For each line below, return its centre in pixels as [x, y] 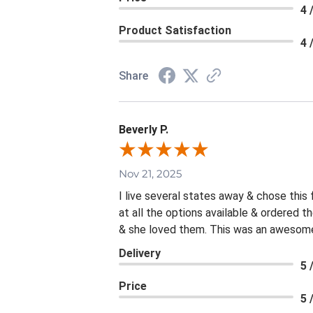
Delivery [140, 254]
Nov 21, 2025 [150, 174]
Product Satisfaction [175, 31]
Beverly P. [144, 130]
